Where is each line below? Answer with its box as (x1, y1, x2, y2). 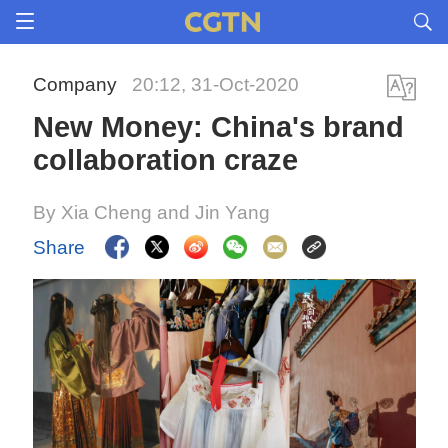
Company (33, 74, 123, 95)
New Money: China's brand (33, 111, 405, 143)
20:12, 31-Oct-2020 (132, 74, 300, 95)
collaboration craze (33, 144, 299, 176)
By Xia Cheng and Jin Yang (33, 202, 271, 223)
